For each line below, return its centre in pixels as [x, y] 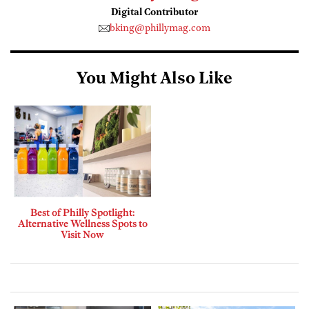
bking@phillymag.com [160, 28]
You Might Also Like [154, 79]
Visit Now [82, 234]
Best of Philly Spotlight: [82, 212]
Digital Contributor [154, 12]
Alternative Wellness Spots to [82, 223]
